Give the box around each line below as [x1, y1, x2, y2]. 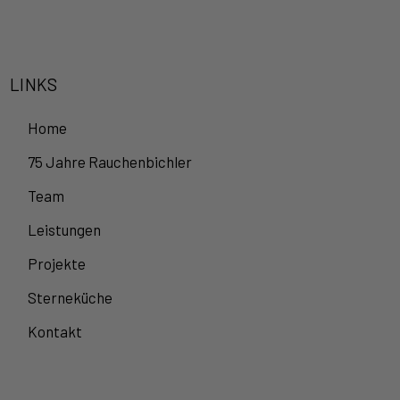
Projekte [27, 254, 86, 273]
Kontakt [27, 322, 82, 341]
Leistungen [27, 221, 101, 239]
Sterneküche [27, 288, 112, 307]
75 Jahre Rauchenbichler [27, 153, 192, 171]
